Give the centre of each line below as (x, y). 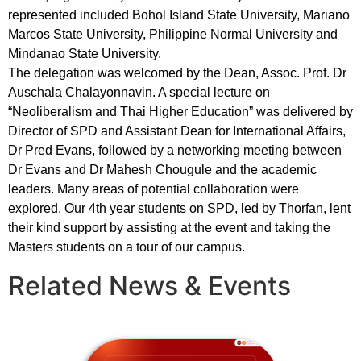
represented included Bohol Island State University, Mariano (179, 15)
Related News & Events (149, 286)
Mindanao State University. (85, 54)
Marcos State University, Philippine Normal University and (173, 34)
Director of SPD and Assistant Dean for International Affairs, (177, 131)
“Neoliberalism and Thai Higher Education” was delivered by (180, 112)
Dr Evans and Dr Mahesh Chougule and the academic (162, 170)
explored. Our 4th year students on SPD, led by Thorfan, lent (179, 208)
